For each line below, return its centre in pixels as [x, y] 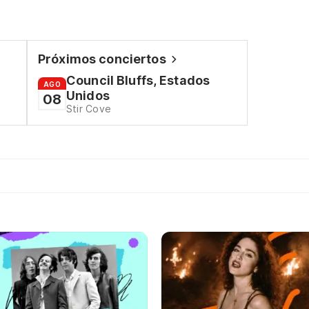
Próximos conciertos [102, 59]
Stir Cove [88, 109]
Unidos [88, 96]
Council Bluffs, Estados [138, 80]
